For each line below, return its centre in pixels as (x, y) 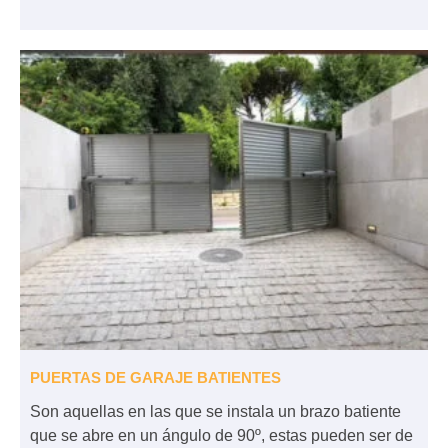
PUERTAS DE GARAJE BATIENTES (155, 378)
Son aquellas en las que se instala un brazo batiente (215, 412)
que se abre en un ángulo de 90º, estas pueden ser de (221, 436)
